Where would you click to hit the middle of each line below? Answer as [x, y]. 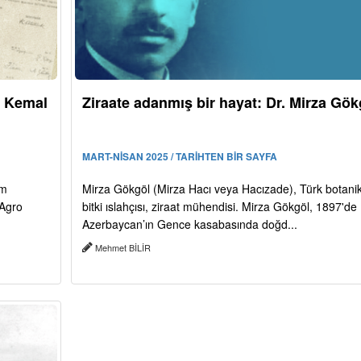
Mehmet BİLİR [122, 248]
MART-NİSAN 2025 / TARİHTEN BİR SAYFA [179, 157]
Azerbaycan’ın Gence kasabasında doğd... [189, 224]
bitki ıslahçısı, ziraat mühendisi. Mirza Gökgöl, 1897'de [219, 207]
